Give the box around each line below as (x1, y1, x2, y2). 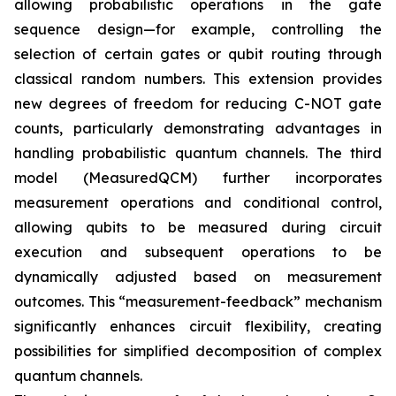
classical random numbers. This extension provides (14, 70, 382, 88)
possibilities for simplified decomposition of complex (14, 342, 382, 360)
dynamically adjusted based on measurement (14, 268, 382, 286)
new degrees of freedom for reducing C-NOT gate (14, 95, 382, 112)
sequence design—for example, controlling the (14, 20, 382, 38)
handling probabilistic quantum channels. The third (14, 144, 382, 162)
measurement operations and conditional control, (14, 194, 382, 211)
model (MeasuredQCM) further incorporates (14, 169, 382, 187)
